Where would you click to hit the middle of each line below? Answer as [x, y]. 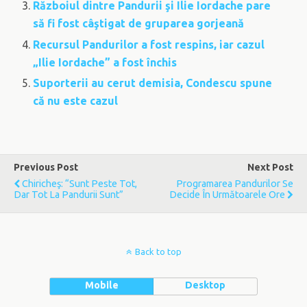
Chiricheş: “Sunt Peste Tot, [79, 183]
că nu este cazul [76, 100]
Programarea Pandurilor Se [235, 183]
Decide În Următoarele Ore [227, 194]
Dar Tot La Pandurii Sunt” [69, 194]
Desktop [206, 285]
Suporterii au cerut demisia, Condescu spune [153, 83]
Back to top [158, 251]
